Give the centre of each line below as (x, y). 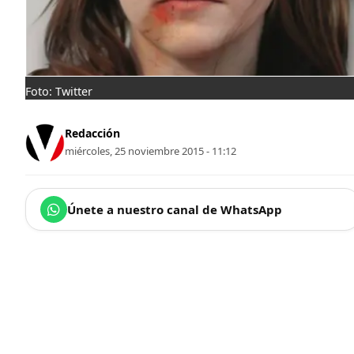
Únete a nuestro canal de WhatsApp (175, 209)
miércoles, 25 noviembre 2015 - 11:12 (151, 151)
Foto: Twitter (59, 91)
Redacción (92, 134)
